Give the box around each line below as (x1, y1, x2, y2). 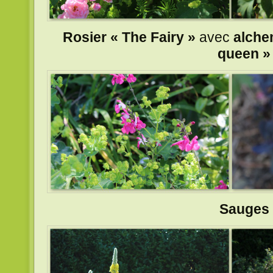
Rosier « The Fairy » (62, 29, 196, 45)
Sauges (219, 200, 269, 217)
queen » (218, 45, 271, 62)
